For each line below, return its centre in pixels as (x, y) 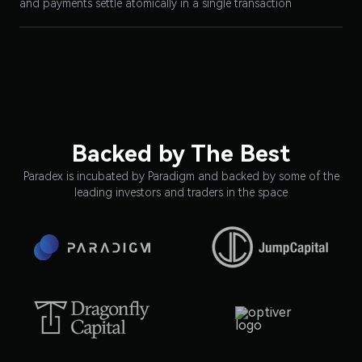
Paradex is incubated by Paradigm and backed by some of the (181, 176)
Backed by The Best (181, 154)
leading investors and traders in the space (181, 192)
